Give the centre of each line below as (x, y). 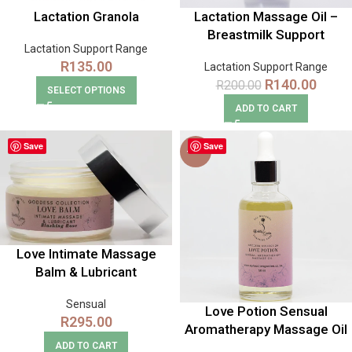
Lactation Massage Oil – (266, 16)
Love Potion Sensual (266, 311)
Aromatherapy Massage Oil (266, 329)
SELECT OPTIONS (86, 90)
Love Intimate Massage (86, 253)
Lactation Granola (86, 16)
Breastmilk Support (266, 34)
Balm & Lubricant (86, 271)
